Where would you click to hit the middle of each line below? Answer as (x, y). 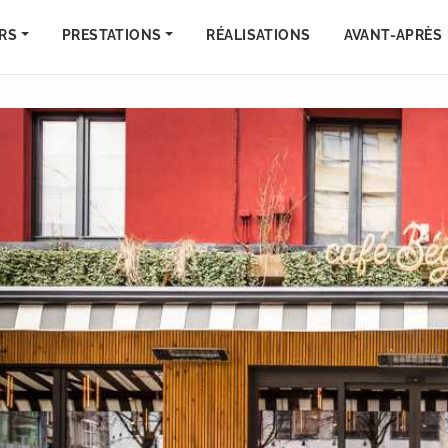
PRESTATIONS (111, 35)
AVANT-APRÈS (393, 35)
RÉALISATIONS (258, 35)
